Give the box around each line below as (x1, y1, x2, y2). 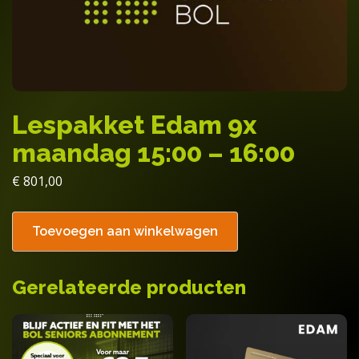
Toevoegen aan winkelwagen (32, 224, 218, 240)
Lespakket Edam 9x (12, 110, 256, 139)
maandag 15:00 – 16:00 (12, 138, 295, 167)
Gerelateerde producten (12, 276, 246, 300)
